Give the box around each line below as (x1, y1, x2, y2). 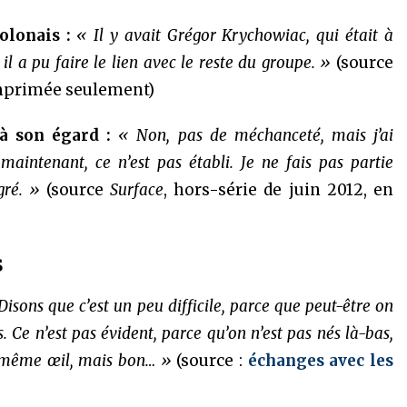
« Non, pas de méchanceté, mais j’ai (118, 125, 393, 145)
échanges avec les (247, 351, 393, 371)
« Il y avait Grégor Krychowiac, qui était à (76, 25, 393, 45)
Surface (110, 180, 164, 200)
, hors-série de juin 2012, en (164, 180, 393, 200)
